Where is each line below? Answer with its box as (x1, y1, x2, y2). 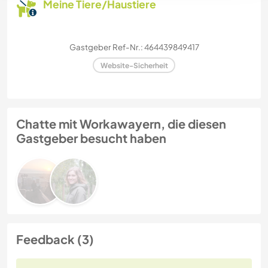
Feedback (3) (16, 232, 94, 247)
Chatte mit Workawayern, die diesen (16, 116, 226, 132)
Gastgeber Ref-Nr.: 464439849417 (69, 41, 199, 52)
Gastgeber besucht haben (16, 130, 166, 146)
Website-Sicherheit (100, 60, 168, 70)
